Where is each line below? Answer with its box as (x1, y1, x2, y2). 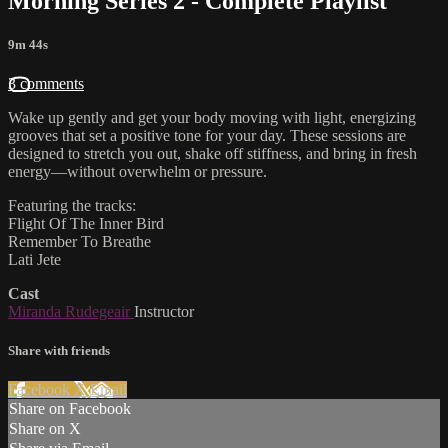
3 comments (8, 74, 84, 92)
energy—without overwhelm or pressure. (8, 162, 267, 180)
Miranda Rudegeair (8, 302, 134, 320)
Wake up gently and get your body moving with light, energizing (8, 108, 416, 126)
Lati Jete (8, 250, 61, 268)
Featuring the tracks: (8, 196, 136, 214)
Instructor (134, 302, 194, 320)
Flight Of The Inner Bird (8, 214, 164, 232)
